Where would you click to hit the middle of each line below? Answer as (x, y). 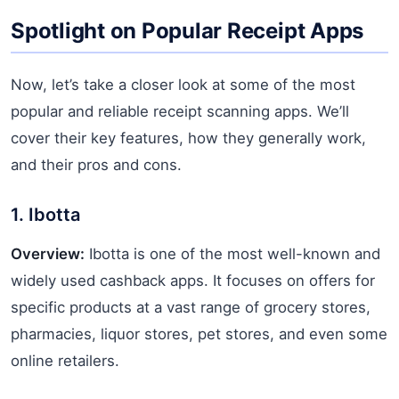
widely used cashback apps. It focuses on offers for (193, 280)
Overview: (48, 253)
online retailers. (65, 360)
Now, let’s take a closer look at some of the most (183, 84)
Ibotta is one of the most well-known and (232, 253)
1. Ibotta (45, 214)
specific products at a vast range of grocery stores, (191, 307)
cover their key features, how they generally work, (188, 138)
